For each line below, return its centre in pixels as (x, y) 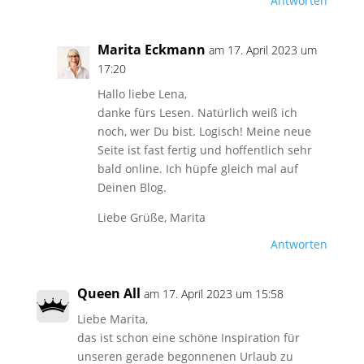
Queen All (108, 293)
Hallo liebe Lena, (142, 94)
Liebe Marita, (112, 319)
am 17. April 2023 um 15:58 (213, 294)
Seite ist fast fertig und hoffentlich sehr (204, 150)
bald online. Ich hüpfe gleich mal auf (197, 169)
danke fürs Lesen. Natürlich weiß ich (197, 113)
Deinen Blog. (132, 187)
